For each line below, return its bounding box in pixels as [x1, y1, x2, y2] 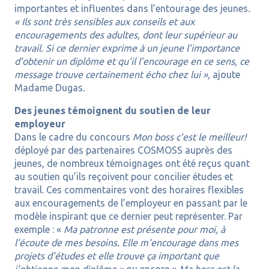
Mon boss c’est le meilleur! [132, 131, 246, 143]
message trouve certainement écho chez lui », [14, 69, 213, 80]
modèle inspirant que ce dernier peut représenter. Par [14, 211, 243, 222]
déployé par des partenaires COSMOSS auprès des [14, 145, 232, 156]
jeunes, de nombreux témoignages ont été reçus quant [14, 158, 250, 169]
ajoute [212, 69, 240, 80]
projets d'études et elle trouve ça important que [14, 250, 219, 262]
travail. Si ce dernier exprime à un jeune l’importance [14, 43, 240, 54]
